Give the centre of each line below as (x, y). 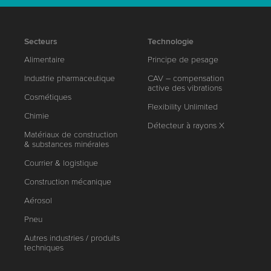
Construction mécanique (68, 181)
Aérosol (38, 200)
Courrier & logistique (61, 163)
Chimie (37, 116)
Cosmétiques (48, 97)
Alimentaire (45, 59)
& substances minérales (67, 144)
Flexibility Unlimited (183, 106)
